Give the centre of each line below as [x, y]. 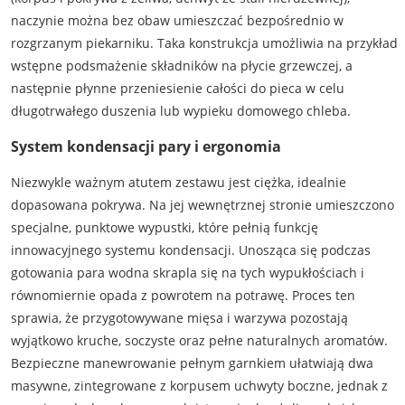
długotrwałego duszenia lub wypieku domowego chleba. [180, 110]
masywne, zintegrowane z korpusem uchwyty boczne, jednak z [199, 386]
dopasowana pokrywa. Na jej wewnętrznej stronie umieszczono [202, 205]
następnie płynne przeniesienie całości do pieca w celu [177, 88]
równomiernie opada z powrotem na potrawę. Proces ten [183, 296]
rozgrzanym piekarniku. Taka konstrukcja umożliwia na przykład [204, 42]
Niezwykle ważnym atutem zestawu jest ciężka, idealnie [178, 183]
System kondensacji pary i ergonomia [146, 147]
